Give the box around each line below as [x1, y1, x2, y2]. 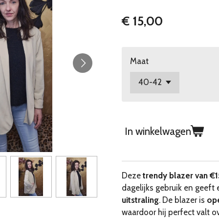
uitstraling [122, 195, 159, 205]
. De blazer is [159, 195, 207, 205]
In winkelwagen [125, 125, 191, 138]
